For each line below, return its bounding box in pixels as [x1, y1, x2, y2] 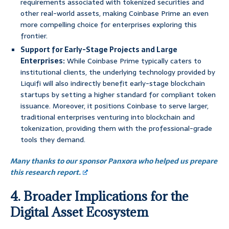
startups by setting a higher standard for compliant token [20, 89, 216, 101]
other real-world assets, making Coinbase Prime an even [20, 8, 209, 19]
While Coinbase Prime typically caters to [65, 55, 201, 67]
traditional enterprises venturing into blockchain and [20, 111, 195, 123]
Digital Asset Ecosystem [10, 203, 148, 221]
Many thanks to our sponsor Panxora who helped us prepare [10, 155, 217, 167]
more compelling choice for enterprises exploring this [20, 19, 197, 31]
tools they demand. [20, 134, 85, 146]
